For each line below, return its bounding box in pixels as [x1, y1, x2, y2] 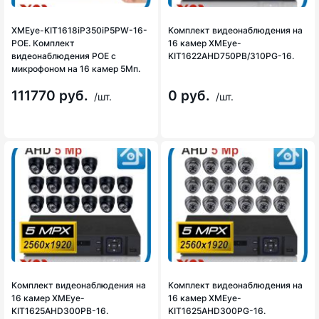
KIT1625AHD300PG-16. [168, 305, 266, 316]
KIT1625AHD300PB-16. [11, 305, 108, 316]
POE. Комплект [11, 38, 75, 48]
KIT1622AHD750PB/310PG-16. [168, 51, 294, 61]
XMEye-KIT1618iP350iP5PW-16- [11, 25, 147, 36]
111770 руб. [11, 88, 92, 104]
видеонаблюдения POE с [11, 51, 116, 61]
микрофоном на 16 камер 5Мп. [11, 63, 140, 74]
